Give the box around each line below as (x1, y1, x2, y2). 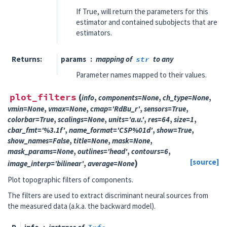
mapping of (96, 54, 134, 64)
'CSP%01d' (117, 125, 153, 135)
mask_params (8, 146, 53, 156)
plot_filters (10, 91, 77, 103)
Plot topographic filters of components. (8, 174, 133, 184)
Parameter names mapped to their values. (76, 69, 207, 80)
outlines (78, 146, 103, 156)
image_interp (8, 158, 51, 168)
